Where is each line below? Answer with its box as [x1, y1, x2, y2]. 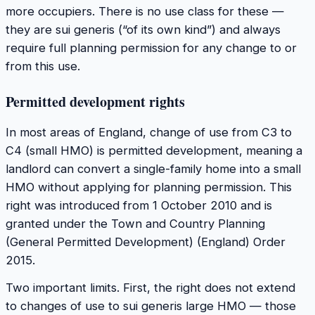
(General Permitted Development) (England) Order [6, 234, 285, 249]
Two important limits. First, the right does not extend [6, 281, 295, 295]
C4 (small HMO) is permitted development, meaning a [6, 143, 302, 157]
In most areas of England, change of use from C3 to [6, 124, 292, 139]
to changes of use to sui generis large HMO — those [6, 299, 296, 314]
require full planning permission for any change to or [6, 40, 297, 55]
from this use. [6, 58, 80, 73]
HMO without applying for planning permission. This [6, 179, 292, 194]
